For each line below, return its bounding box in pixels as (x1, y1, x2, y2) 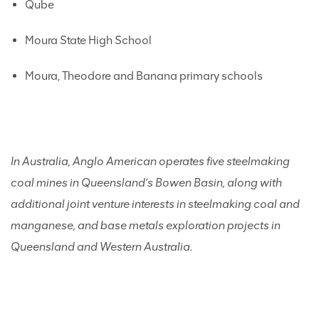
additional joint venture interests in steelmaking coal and (11, 197, 300, 211)
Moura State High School (25, 33, 152, 47)
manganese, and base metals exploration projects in (11, 219, 281, 232)
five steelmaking (206, 155, 290, 168)
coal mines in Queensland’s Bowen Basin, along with (11, 176, 282, 189)
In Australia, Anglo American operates (11, 155, 206, 168)
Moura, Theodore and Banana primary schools (25, 69, 263, 83)
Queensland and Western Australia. (11, 240, 193, 253)
